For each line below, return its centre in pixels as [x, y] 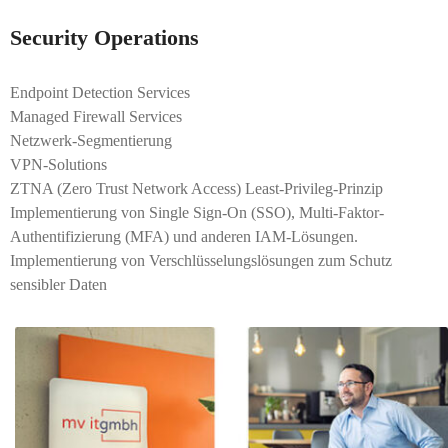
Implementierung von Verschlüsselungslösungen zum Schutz [201, 260]
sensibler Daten [58, 284]
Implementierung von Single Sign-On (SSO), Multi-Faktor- [197, 212]
